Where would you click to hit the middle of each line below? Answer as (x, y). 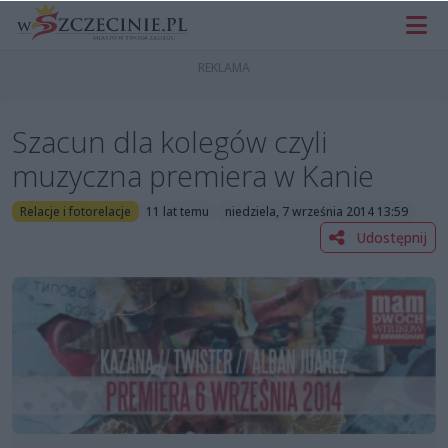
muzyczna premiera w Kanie (193, 176)
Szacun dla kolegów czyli (169, 142)
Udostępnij (389, 237)
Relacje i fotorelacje (75, 211)
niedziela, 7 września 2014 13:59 (316, 211)
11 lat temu (178, 211)
